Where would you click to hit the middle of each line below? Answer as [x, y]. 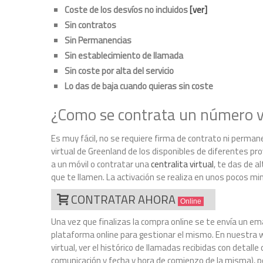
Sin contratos [90, 25]
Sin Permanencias [98, 40]
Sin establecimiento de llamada [124, 55]
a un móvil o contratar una [101, 164]
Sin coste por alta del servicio [119, 71]
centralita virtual [182, 164]
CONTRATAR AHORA [124, 199]
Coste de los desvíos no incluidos [127, 10]
